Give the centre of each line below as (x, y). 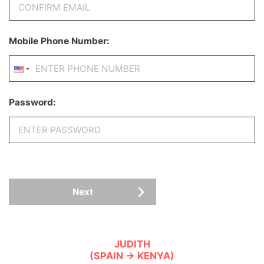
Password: (32, 102)
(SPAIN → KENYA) (132, 255)
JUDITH (132, 244)
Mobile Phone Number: (59, 41)
